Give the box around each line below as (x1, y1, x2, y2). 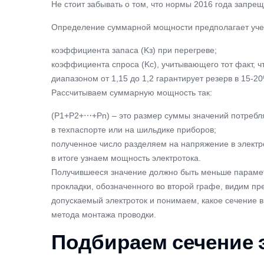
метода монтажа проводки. (51, 210, 156, 219)
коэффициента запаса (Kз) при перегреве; (51, 45, 217, 55)
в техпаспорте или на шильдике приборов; (51, 125, 216, 134)
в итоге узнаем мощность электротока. (51, 153, 201, 163)
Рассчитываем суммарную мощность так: (51, 88, 212, 97)
